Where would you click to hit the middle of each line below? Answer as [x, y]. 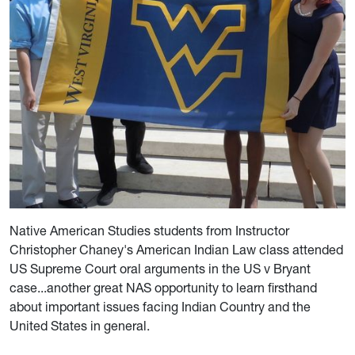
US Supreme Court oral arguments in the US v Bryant [160, 269]
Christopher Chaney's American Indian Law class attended [176, 250]
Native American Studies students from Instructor [149, 231]
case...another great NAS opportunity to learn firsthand [163, 288]
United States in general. [80, 326]
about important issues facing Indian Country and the [160, 307]
